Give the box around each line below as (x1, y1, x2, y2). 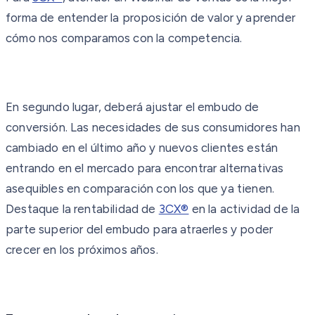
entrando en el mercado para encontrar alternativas (6, 160, 284, 175)
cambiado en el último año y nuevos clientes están (6, 140, 278, 155)
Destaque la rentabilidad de (6, 201, 159, 216)
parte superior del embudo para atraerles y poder (6, 221, 274, 236)
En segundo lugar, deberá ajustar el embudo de (6, 99, 259, 114)
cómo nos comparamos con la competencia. (6, 30, 243, 45)
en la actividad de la (188, 201, 300, 216)
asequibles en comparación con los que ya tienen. (6, 181, 275, 195)
